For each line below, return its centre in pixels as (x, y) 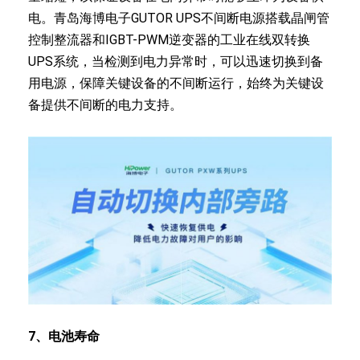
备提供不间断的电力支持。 (105, 104)
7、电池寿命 (64, 337)
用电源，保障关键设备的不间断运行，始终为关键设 (176, 83)
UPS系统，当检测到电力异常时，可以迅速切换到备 (176, 61)
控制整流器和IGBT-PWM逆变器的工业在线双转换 (169, 39)
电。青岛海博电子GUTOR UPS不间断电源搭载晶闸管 (179, 18)
